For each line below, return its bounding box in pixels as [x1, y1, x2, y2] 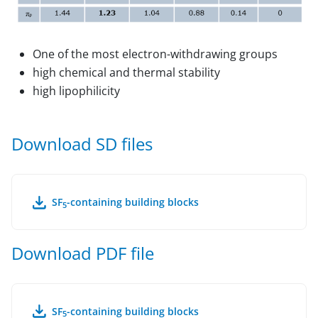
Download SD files [11, 132, 153, 156]
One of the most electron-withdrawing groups [33, 46, 278, 62]
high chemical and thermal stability [33, 65, 220, 81]
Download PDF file [11, 241, 154, 265]
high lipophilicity [33, 83, 120, 99]
